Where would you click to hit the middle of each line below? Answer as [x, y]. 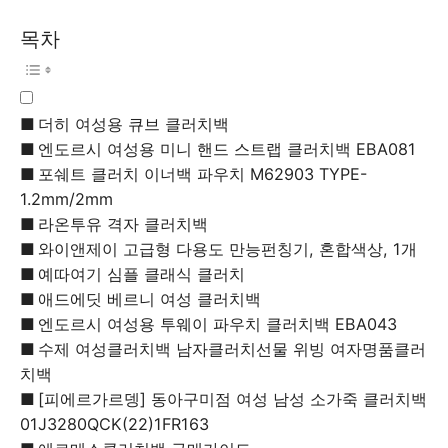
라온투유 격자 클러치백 [123, 224]
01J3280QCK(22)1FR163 [114, 424]
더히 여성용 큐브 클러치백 [134, 124]
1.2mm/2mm [66, 199]
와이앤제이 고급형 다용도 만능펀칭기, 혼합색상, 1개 [228, 249]
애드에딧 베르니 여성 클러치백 [150, 299]
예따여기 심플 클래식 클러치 [142, 274]
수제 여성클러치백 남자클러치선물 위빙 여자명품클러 [232, 349]
